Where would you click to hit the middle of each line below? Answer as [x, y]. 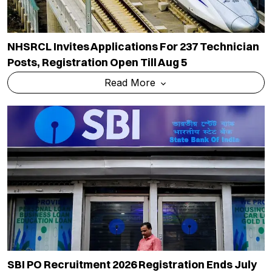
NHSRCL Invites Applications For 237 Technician [133, 47]
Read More [131, 83]
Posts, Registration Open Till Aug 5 [97, 63]
